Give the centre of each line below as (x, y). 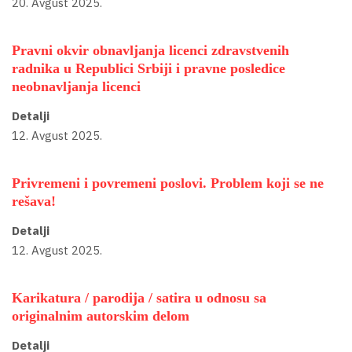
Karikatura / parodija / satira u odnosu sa (139, 298)
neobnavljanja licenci (76, 87)
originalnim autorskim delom (101, 316)
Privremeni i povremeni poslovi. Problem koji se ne (168, 183)
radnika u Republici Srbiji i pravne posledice (148, 69)
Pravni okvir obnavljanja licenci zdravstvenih (150, 51)
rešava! (34, 202)
